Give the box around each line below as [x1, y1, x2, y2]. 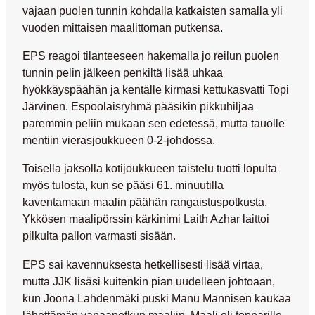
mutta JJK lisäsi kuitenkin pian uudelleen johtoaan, [22, 274, 275, 288]
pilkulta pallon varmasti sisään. [22, 229, 176, 243]
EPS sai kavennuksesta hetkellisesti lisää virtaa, [22, 257, 263, 271]
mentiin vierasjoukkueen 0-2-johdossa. [22, 134, 215, 147]
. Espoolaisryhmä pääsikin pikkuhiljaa [65, 100, 254, 113]
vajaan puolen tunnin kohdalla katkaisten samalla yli [22, 4, 283, 17]
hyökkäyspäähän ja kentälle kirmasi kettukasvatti [22, 83, 268, 96]
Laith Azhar [181, 212, 243, 226]
